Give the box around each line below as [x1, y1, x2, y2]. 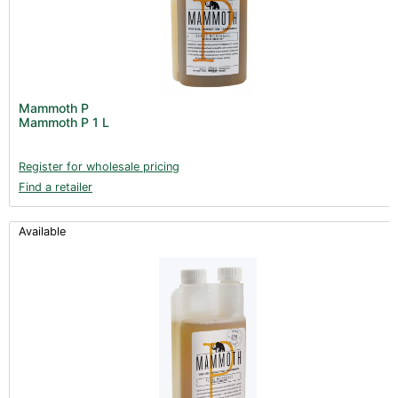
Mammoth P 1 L [19, 114, 109, 130]
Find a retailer [19, 179, 92, 194]
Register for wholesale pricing [19, 159, 179, 173]
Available [19, 224, 66, 238]
